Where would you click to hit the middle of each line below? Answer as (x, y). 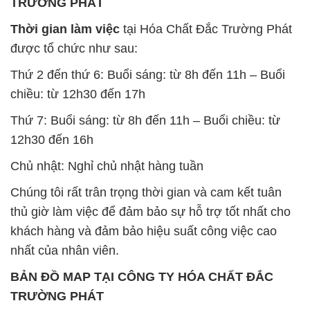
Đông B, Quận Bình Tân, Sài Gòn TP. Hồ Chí (140, 257)
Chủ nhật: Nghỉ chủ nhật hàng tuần (107, 81)
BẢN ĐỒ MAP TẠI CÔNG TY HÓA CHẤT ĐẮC (142, 192)
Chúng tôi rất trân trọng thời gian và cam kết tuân (146, 108)
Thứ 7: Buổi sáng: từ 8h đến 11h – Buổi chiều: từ (145, 36)
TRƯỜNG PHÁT (57, 211)
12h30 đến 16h (52, 55)
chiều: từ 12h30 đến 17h (78, 9)
